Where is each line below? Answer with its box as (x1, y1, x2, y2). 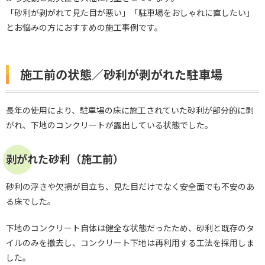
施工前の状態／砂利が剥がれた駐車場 (20, 66, 222, 83)
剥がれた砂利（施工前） (6, 151, 124, 166)
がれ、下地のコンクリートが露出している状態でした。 (6, 119, 213, 131)
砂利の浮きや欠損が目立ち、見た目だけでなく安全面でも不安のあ (6, 180, 254, 192)
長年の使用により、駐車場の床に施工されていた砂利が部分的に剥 (6, 104, 254, 116)
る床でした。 (6, 195, 56, 207)
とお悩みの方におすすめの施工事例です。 (6, 21, 163, 33)
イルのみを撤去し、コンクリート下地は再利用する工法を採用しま (6, 237, 254, 248)
